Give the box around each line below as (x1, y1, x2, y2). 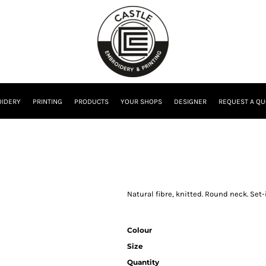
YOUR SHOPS (121, 97, 162, 106)
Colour (127, 226, 152, 235)
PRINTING (33, 97, 62, 106)
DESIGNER (174, 97, 207, 106)
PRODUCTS (74, 97, 109, 106)
